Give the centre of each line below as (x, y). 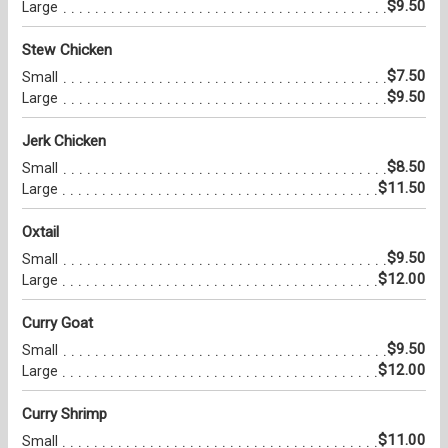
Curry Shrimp (64, 414)
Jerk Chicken (64, 141)
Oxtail (40, 232)
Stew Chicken (67, 50)
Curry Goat (57, 323)
